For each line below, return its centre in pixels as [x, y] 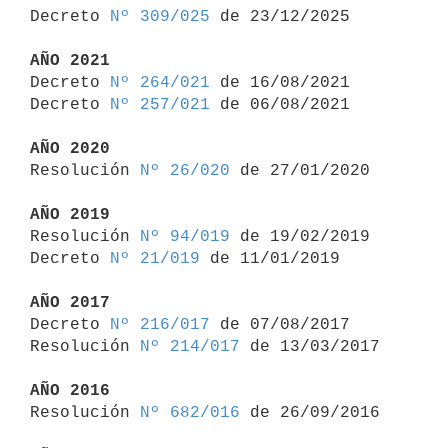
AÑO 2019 [70, 214]
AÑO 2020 [70, 148]
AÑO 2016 [70, 390]
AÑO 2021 [70, 60]
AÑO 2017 [70, 302]
